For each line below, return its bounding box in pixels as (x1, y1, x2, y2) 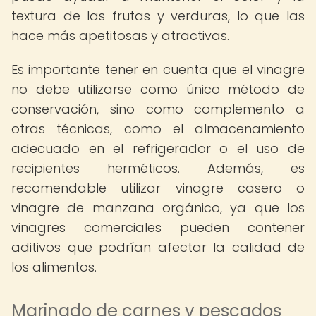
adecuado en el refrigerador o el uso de (11, 140, 305, 157)
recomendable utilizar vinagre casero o (11, 179, 305, 197)
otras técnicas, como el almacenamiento (11, 120, 305, 138)
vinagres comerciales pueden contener (11, 219, 305, 236)
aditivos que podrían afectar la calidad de (11, 238, 305, 256)
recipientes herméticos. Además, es (11, 159, 305, 177)
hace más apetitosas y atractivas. (11, 27, 229, 44)
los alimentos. (11, 258, 97, 276)
